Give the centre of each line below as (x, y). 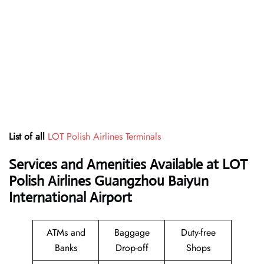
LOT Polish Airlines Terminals (104, 137)
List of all (28, 137)
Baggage (132, 233)
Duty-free (198, 233)
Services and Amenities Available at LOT (128, 165)
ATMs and (66, 233)
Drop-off (132, 248)
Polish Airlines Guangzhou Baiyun (109, 181)
